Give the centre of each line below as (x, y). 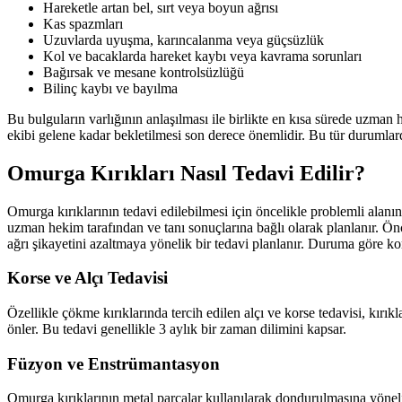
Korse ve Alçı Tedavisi (87, 278)
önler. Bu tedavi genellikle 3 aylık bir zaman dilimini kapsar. (177, 328)
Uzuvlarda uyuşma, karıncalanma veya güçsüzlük (184, 39)
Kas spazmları (83, 23)
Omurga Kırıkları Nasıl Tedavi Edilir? (186, 173)
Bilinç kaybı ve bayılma (110, 88)
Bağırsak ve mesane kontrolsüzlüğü (144, 72)
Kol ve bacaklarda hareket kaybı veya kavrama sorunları (202, 56)
